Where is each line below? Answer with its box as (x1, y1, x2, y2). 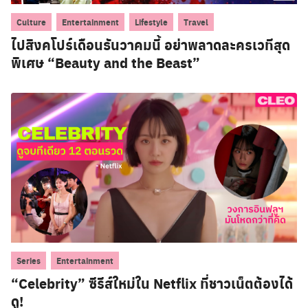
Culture (16, 16, 46, 29)
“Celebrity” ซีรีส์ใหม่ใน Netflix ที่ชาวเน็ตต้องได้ (11, 273, 293, 294)
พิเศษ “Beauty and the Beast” (11, 52, 200, 74)
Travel (184, 16, 208, 29)
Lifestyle (135, 16, 168, 29)
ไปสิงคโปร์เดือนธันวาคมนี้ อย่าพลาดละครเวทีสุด (11, 34, 290, 56)
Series (16, 254, 41, 267)
